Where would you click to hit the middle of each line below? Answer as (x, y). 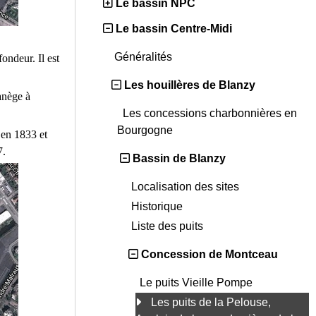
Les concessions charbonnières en (210, 114)
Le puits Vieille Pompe (197, 283)
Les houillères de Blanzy (190, 85)
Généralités (145, 57)
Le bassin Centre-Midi (174, 29)
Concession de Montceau (209, 255)
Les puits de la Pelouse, (211, 303)
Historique (158, 207)
